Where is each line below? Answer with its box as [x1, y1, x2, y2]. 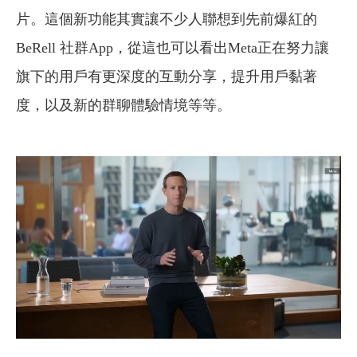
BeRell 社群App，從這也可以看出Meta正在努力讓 [16, 39, 329, 56]
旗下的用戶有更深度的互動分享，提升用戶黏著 [16, 68, 317, 84]
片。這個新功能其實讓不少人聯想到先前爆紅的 [16, 10, 317, 27]
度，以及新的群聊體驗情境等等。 [16, 96, 231, 113]
